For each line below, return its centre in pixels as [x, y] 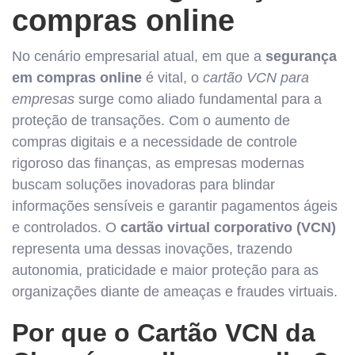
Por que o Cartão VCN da [164, 333]
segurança [301, 56]
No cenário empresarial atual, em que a [139, 56]
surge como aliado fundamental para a [198, 99]
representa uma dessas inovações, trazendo [152, 249]
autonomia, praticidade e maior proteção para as [165, 270]
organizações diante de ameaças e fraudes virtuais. [175, 292]
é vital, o [172, 78]
